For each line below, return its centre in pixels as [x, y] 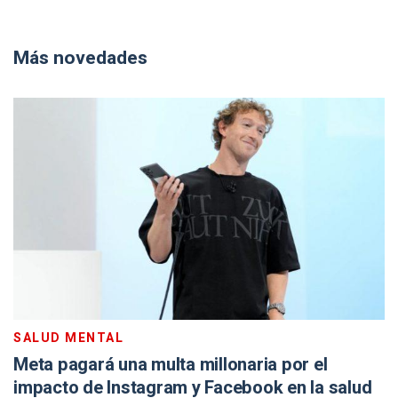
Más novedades [80, 58]
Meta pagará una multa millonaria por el [171, 365]
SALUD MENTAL [68, 338]
